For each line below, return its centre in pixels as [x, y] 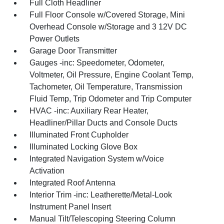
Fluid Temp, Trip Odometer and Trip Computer [111, 99]
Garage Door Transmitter [73, 51]
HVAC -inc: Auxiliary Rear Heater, [89, 111]
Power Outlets [55, 39]
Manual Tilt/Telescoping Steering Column [103, 219]
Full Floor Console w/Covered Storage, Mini [107, 15]
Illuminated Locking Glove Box [84, 147]
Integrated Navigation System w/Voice [97, 159]
